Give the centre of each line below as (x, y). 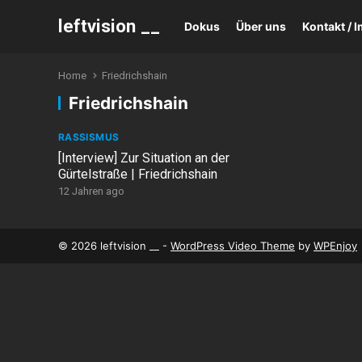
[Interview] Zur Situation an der (144, 158)
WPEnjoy (335, 246)
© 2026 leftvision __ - (114, 246)
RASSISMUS (89, 137)
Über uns (261, 26)
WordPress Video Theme (233, 246)
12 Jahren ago (91, 191)
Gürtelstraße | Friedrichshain (138, 174)
